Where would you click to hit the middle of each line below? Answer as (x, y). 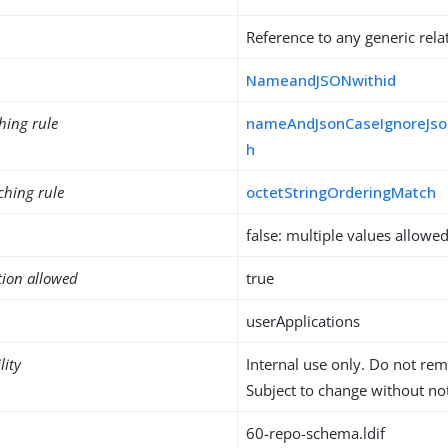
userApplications (303, 321)
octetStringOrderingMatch (341, 192)
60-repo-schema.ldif (316, 433)
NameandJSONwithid (321, 80)
